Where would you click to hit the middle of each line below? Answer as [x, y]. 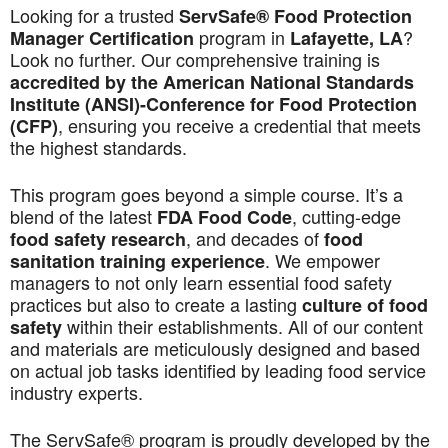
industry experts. [76, 392]
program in [242, 37]
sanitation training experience [137, 261]
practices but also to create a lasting [156, 304]
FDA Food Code [224, 217]
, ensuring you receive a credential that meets [239, 125]
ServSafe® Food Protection [295, 16]
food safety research [98, 239]
